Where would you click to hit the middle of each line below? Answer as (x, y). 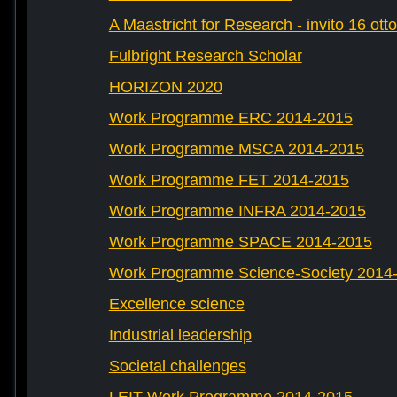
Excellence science (176, 304)
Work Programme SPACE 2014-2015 (240, 242)
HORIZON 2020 (165, 87)
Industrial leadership (180, 335)
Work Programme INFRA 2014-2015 (237, 211)
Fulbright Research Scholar (205, 56)
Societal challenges (177, 366)
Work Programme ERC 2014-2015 (230, 118)
